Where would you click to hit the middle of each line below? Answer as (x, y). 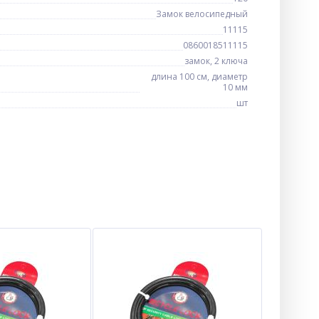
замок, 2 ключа (216, 61)
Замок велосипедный (202, 14)
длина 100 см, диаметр (199, 77)
